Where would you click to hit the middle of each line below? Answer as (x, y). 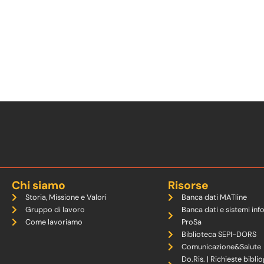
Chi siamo (39, 185)
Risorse (189, 185)
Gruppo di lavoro (55, 209)
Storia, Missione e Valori (66, 197)
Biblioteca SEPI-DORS (219, 234)
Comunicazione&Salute (221, 247)
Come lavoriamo (54, 222)
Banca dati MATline (214, 197)
